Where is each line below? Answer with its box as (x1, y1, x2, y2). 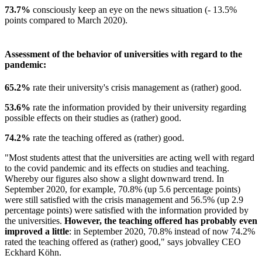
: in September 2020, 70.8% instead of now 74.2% (69, 226, 255, 236)
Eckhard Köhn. (5, 247, 61, 257)
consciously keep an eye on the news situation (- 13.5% (30, 5, 237, 15)
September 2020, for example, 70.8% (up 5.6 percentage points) (5, 184, 240, 194)
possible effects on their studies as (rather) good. (5, 112, 181, 123)
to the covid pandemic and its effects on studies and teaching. (5, 163, 229, 173)
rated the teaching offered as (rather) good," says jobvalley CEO (5, 236, 241, 247)
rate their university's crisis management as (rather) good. (30, 82, 242, 92)
